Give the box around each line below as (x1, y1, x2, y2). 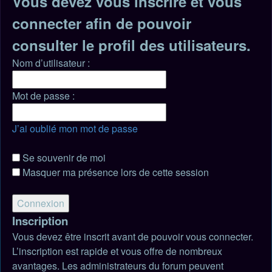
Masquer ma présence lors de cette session (20, 165, 209, 179)
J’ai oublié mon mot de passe (12, 121, 138, 135)
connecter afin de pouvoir (12, 13, 191, 33)
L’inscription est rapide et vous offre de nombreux (12, 244, 222, 258)
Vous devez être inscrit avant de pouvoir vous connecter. (12, 229, 253, 243)
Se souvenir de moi (20, 151, 106, 165)
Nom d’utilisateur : (12, 56, 90, 70)
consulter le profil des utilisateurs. (12, 35, 251, 55)
